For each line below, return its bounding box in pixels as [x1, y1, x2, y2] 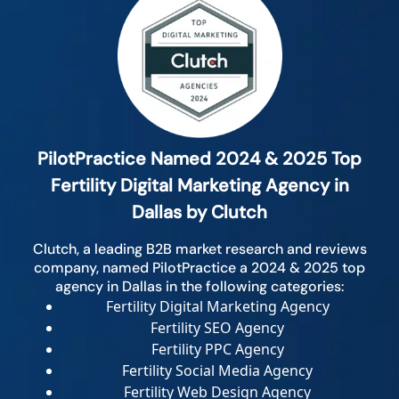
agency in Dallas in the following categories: [55, 277, 344, 297]
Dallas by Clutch [132, 200, 267, 224]
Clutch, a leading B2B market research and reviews [32, 240, 367, 259]
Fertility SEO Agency [151, 318, 284, 338]
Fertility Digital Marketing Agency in [50, 174, 349, 198]
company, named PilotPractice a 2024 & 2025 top [34, 258, 365, 278]
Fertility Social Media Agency [122, 361, 313, 381]
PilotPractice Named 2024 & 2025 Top [37, 147, 362, 171]
